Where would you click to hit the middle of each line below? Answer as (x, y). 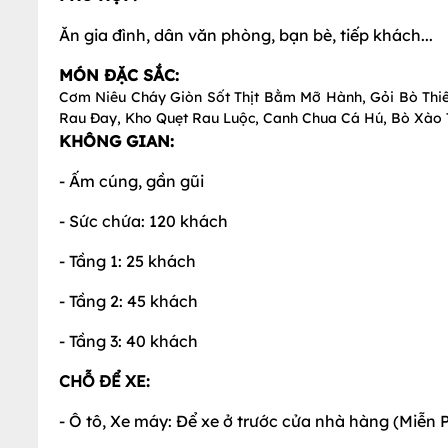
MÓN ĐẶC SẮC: (119, 75)
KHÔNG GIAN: (116, 141)
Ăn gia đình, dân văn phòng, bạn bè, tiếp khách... (246, 35)
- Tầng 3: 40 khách (128, 341)
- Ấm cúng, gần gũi (131, 181)
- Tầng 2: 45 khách (128, 301)
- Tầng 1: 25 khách (127, 261)
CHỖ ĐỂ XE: (104, 381)
